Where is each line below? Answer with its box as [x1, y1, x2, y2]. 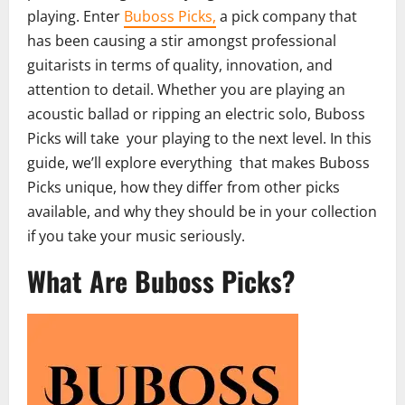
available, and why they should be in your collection [27, 202, 377, 222]
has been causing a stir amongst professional [27, 31, 336, 52]
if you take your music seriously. [27, 226, 245, 247]
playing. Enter [27, 6, 124, 27]
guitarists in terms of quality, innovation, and [27, 55, 340, 76]
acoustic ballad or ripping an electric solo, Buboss [27, 104, 365, 125]
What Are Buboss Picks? [27, 260, 295, 302]
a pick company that [216, 6, 357, 27]
